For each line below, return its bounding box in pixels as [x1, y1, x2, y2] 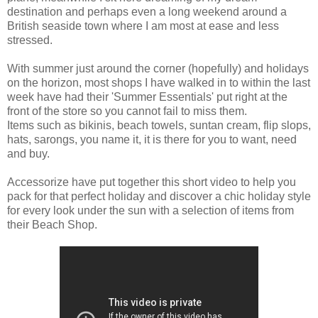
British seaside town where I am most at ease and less [7, 19, 279, 32]
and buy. [7, 147, 50, 160]
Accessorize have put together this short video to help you [7, 175, 296, 188]
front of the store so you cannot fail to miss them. [7, 104, 247, 117]
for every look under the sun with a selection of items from [7, 204, 294, 216]
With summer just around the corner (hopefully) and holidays [7, 62, 309, 75]
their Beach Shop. [7, 218, 97, 231]
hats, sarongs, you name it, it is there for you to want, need [7, 133, 297, 146]
